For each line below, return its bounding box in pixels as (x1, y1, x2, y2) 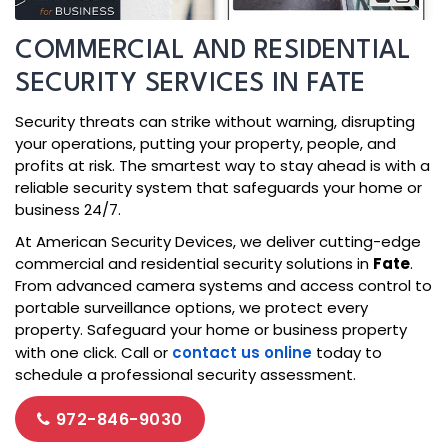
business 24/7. (15, 199, 121, 221)
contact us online (172, 342, 312, 364)
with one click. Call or (15, 342, 172, 364)
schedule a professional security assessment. (15, 364, 356, 386)
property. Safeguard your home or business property (15, 319, 407, 341)
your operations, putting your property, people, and (15, 133, 396, 155)
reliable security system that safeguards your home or (15, 177, 422, 199)
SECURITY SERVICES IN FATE (15, 71, 366, 98)
